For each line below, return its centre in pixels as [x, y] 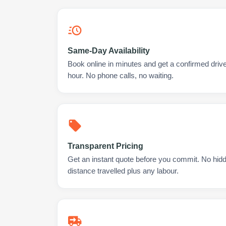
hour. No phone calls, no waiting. [121, 76]
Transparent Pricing [105, 146]
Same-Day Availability [109, 51]
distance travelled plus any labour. [123, 171]
